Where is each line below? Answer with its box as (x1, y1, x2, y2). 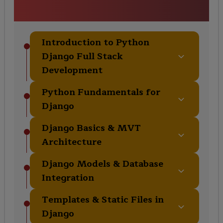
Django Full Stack (41, 49, 123, 64)
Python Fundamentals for (41, 85, 160, 100)
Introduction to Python (41, 35, 149, 50)
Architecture (41, 134, 102, 150)
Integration (41, 170, 94, 186)
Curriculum (75, 3, 147, 24)
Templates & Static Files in (41, 192, 164, 208)
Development (41, 63, 103, 78)
